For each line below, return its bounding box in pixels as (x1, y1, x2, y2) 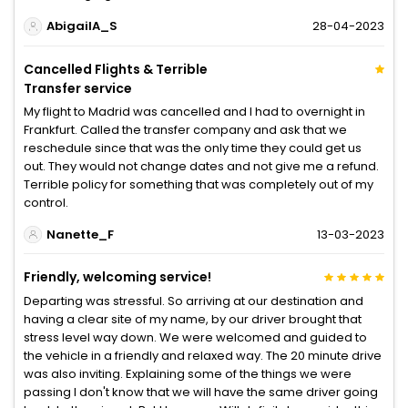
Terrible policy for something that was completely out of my (24, 175, 373, 193)
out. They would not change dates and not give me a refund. (24, 157, 379, 175)
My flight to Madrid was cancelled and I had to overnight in (24, 102, 365, 120)
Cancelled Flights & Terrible (24, 59, 208, 78)
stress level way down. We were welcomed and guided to (24, 329, 367, 347)
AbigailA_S (46, 17, 117, 36)
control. (24, 193, 68, 211)
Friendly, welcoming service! (24, 268, 211, 287)
